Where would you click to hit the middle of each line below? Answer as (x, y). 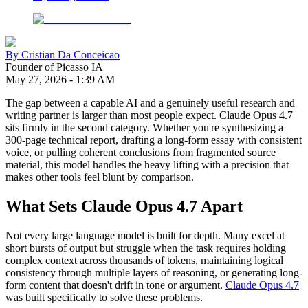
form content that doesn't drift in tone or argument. (115, 285)
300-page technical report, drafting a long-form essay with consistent (154, 140)
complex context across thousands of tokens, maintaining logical (144, 261)
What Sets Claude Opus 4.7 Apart (124, 207)
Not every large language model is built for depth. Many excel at (145, 236)
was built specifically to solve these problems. (104, 298)
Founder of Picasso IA (54, 67)
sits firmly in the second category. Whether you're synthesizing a (144, 128)
